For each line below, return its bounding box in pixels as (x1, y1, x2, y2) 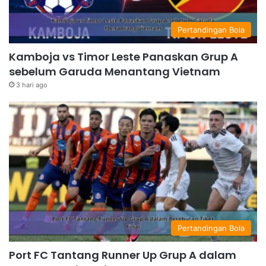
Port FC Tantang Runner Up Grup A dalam (9, 248, 236, 263)
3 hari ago (16, 81, 47, 90)
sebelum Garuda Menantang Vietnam (9, 64, 220, 80)
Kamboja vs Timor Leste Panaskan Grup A (9, 49, 238, 65)
